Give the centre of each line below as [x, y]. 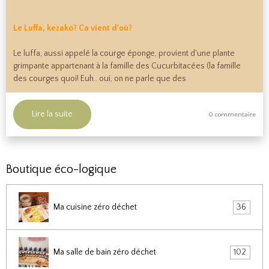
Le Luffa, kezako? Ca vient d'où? [73, 28]
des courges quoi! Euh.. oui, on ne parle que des [100, 79]
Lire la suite [52, 114]
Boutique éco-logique [61, 169]
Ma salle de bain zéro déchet [105, 252]
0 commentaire [232, 115]
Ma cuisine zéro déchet [95, 207]
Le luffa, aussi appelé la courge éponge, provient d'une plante [124, 53]
